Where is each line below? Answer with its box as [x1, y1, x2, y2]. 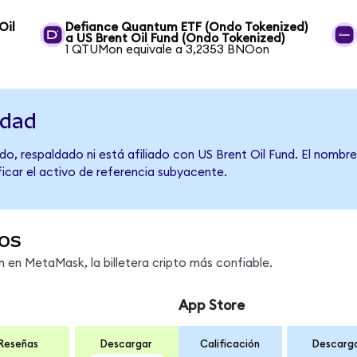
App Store [178, 298, 245, 312]
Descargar [100, 339, 153, 351]
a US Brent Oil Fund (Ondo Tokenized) [65, 32, 285, 45]
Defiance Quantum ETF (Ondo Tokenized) [65, 21, 308, 33]
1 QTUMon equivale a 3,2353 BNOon [65, 43, 270, 56]
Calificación [200, 339, 261, 351]
